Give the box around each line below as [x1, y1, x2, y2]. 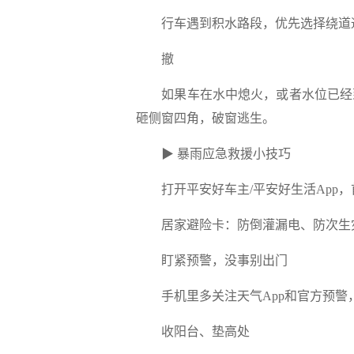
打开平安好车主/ [161, 183, 253, 196]
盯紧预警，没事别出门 [161, 254, 288, 267]
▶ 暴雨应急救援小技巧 [161, 147, 291, 160]
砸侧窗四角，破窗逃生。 [136, 111, 275, 125]
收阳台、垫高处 [161, 325, 250, 338]
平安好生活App [253, 183, 338, 196]
